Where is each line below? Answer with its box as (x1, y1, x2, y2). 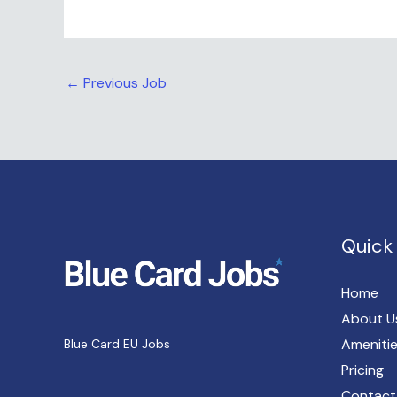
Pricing (340, 361, 384, 380)
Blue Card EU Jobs (64, 336, 170, 353)
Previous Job (80, 73, 167, 92)
